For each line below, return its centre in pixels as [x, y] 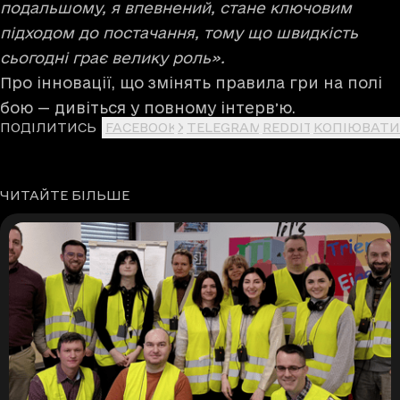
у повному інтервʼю [211, 107]
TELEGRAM [225, 127]
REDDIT [288, 127]
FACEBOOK [142, 127]
